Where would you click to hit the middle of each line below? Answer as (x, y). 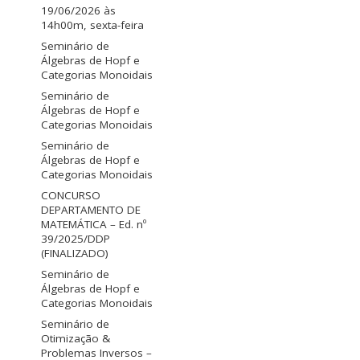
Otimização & (76, 339)
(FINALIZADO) (75, 254)
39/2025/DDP (76, 239)
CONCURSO (71, 196)
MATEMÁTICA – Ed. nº (94, 225)
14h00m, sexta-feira (92, 25)
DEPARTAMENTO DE (91, 210)
